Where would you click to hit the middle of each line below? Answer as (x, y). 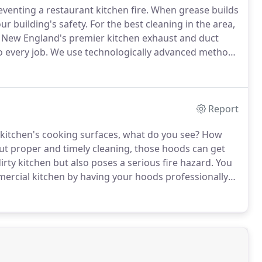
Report (224, 109)
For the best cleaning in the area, (161, 24)
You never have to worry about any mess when (122, 66)
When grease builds (194, 10)
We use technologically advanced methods (143, 52)
